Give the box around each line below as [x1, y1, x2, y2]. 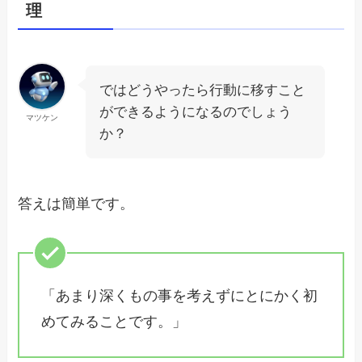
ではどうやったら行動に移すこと [99, 82, 306, 98]
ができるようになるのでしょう [99, 103, 293, 120]
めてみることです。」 [41, 314, 187, 330]
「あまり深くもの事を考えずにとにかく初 [41, 288, 318, 305]
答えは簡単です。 [18, 195, 135, 212]
